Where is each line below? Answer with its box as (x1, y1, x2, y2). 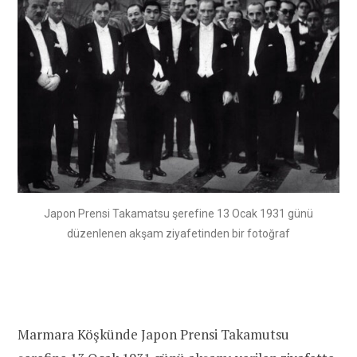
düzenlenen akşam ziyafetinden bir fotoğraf (67, 227, 290, 241)
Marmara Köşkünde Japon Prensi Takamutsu (18, 324, 289, 343)
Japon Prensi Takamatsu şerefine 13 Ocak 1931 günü (44, 207, 313, 221)
